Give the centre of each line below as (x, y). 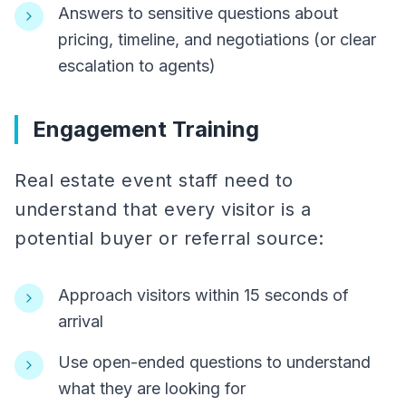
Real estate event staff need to (154, 180)
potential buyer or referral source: (169, 238)
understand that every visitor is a (163, 209)
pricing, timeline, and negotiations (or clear (217, 39)
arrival (81, 321)
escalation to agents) (137, 66)
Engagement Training (146, 129)
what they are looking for (152, 388)
